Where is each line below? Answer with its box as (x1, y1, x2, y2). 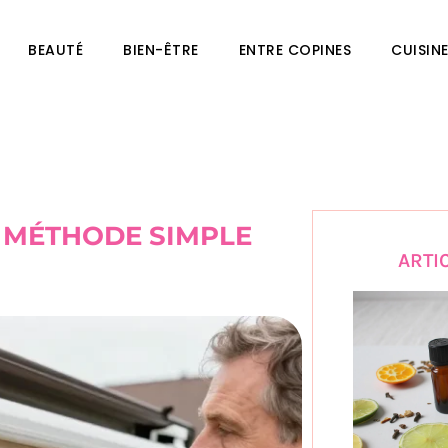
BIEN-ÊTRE (123, 40, 199, 60)
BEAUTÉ (28, 40, 84, 60)
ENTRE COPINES (238, 40, 352, 60)
